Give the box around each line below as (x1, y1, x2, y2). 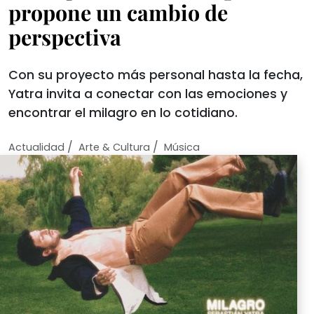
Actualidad (8, 140, 64, 154)
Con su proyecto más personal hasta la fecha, (8, 67, 303, 83)
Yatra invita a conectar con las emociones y (8, 86, 287, 102)
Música (164, 140, 200, 154)
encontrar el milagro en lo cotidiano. (8, 104, 238, 121)
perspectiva (8, 22, 121, 51)
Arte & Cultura (78, 140, 150, 154)
